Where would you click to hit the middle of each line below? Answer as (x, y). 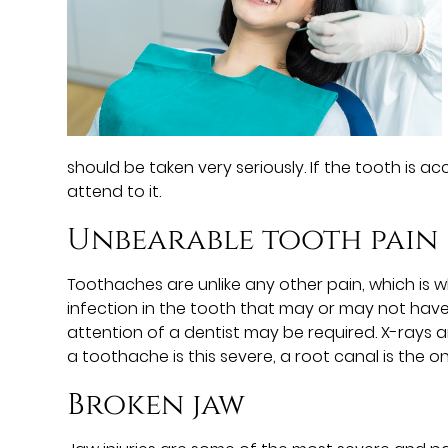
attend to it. (114, 191)
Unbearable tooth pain (253, 239)
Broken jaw (156, 404)
